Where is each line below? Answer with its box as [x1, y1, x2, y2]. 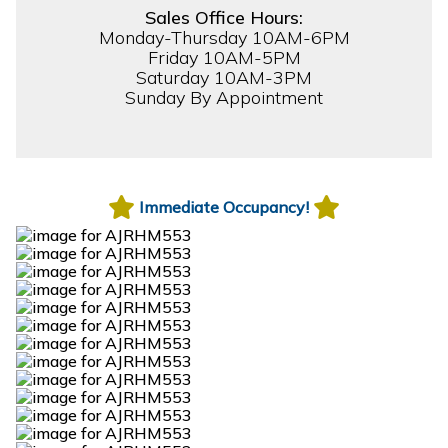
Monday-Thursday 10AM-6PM [98, 25, 350, 49]
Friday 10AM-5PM [147, 45, 301, 69]
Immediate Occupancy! [139, 196, 309, 217]
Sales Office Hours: [145, 5, 303, 29]
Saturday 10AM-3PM [136, 65, 312, 89]
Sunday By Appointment [125, 85, 323, 109]
